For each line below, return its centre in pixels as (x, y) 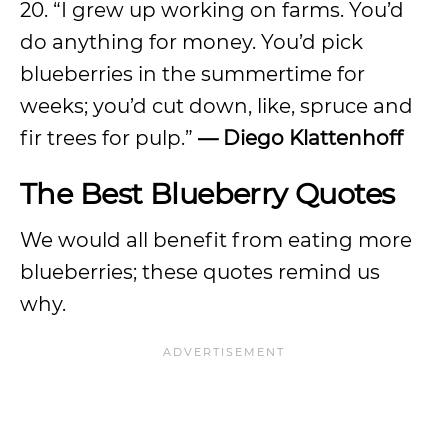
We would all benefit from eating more (216, 240)
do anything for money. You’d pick (191, 42)
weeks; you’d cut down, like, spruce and (216, 106)
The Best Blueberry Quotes (207, 193)
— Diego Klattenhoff (300, 138)
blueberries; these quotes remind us (200, 272)
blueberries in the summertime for (192, 74)
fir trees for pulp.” (109, 138)
